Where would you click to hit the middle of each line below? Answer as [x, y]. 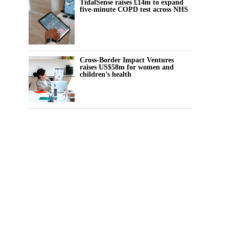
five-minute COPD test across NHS [134, 9]
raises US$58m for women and [127, 67]
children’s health [106, 74]
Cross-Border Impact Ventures [127, 60]
